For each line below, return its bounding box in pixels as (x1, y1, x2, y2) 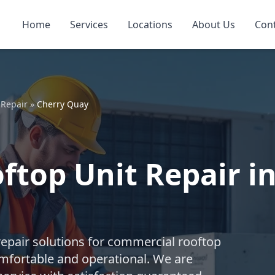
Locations (128, 18, 172, 31)
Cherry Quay (37, 98, 88, 110)
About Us (192, 18, 235, 31)
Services (70, 18, 108, 31)
